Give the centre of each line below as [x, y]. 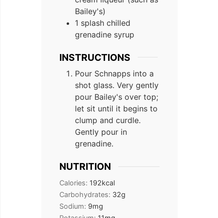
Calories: [74, 182]
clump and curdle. [108, 120]
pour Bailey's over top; [117, 97]
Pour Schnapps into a [114, 74]
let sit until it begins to [116, 109]
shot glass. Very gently [117, 85]
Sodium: [74, 206]
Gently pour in [101, 132]
